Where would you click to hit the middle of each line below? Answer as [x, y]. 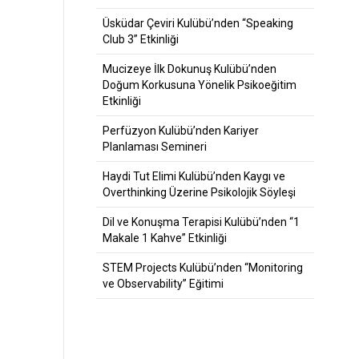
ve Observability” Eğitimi [163, 284]
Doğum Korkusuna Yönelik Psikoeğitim [199, 85]
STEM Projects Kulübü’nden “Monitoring [202, 268]
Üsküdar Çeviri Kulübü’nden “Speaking [198, 23]
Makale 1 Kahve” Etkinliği [164, 238]
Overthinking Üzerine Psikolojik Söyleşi [199, 192]
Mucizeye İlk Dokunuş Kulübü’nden [189, 69]
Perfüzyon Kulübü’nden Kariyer [180, 131]
